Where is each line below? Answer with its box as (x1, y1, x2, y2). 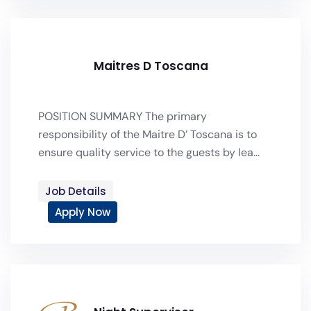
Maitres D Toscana (94, 58, 208, 74)
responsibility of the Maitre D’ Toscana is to (38, 127, 257, 142)
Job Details (45, 184, 106, 199)
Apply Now (55, 205, 110, 219)
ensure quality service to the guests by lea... (38, 145, 260, 160)
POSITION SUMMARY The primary (38, 109, 207, 124)
